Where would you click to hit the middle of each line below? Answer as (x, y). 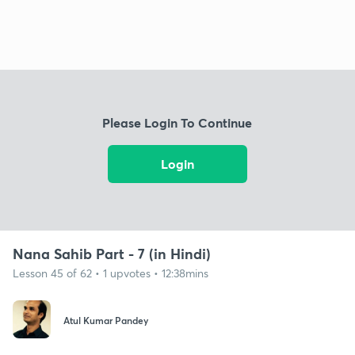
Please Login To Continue (177, 123)
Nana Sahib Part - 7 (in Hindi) (112, 253)
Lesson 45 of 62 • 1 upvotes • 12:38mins (111, 273)
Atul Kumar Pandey (106, 321)
